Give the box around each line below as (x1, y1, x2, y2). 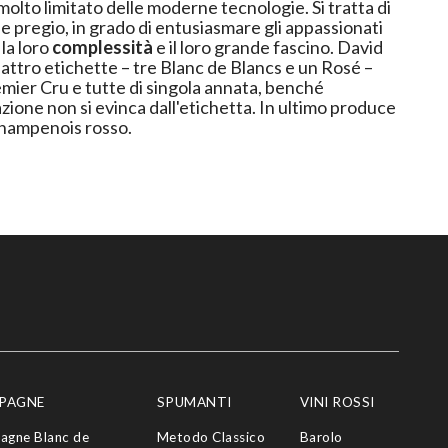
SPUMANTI (156, 393, 232, 410)
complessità (51, 36, 153, 59)
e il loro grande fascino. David (152, 36, 337, 59)
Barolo (299, 428, 343, 445)
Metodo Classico (156, 428, 265, 445)
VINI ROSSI (299, 393, 375, 410)
